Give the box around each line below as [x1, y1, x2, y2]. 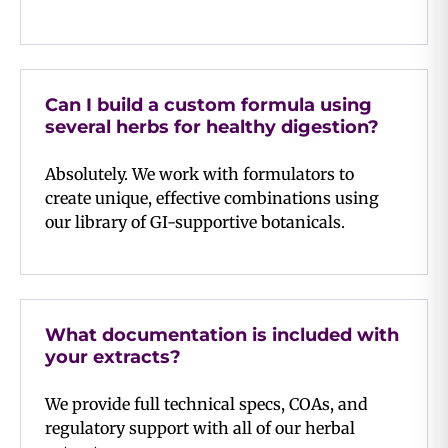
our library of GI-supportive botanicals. [45, 211, 345, 232]
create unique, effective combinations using [45, 187, 379, 208]
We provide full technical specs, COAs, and [45, 393, 368, 414]
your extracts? [45, 345, 181, 368]
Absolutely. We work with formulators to [45, 163, 354, 184]
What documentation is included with [45, 323, 399, 346]
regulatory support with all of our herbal [45, 417, 355, 438]
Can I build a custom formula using [45, 93, 372, 116]
